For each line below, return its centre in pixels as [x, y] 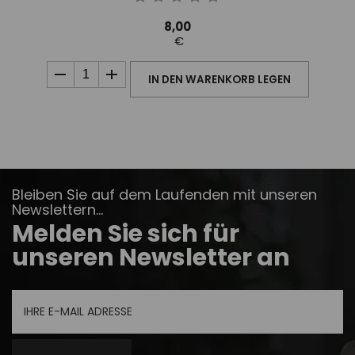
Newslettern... [57, 211]
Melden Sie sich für [126, 235]
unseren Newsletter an [151, 258]
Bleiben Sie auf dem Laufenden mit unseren [164, 196]
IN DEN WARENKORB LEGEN [219, 80]
